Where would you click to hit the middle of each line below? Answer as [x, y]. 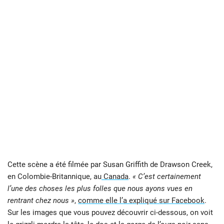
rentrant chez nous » [41, 200]
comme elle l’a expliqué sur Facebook [141, 200]
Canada [115, 176]
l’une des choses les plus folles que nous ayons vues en [100, 188]
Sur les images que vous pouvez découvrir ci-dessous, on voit [110, 212]
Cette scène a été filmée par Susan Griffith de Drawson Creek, [110, 164]
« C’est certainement [167, 176]
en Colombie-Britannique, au [54, 176]
